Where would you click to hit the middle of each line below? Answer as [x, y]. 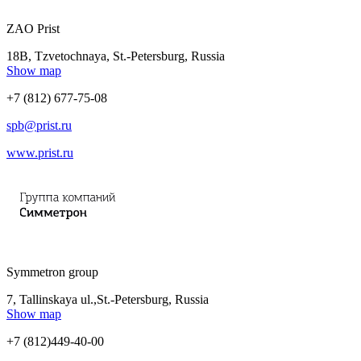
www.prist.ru [40, 152]
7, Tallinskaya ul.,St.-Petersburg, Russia [108, 299]
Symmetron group [52, 272]
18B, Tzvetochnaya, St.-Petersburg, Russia [116, 56]
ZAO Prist [33, 28]
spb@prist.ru [39, 125]
